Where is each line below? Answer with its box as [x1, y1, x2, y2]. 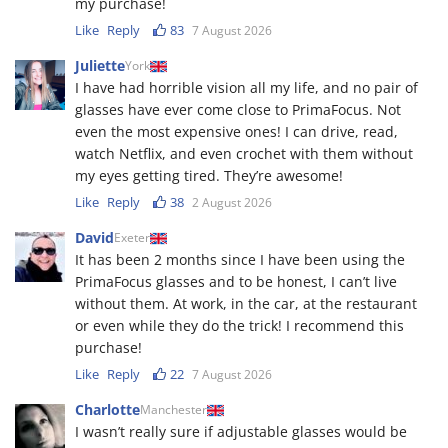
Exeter [114, 229, 150, 247]
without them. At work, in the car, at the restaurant [75, 294, 417, 314]
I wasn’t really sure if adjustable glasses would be [75, 422, 407, 442]
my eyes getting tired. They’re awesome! [75, 166, 343, 186]
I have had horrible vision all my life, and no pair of [75, 78, 418, 98]
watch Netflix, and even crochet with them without [75, 144, 413, 164]
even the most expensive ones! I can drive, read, [75, 122, 398, 142]
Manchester [140, 401, 207, 419]
